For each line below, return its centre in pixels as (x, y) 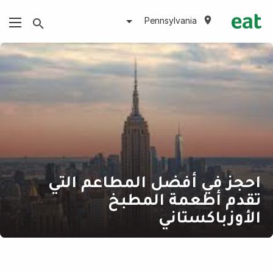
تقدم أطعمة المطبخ (185, 199)
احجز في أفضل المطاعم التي (155, 181)
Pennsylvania (170, 20)
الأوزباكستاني (210, 216)
